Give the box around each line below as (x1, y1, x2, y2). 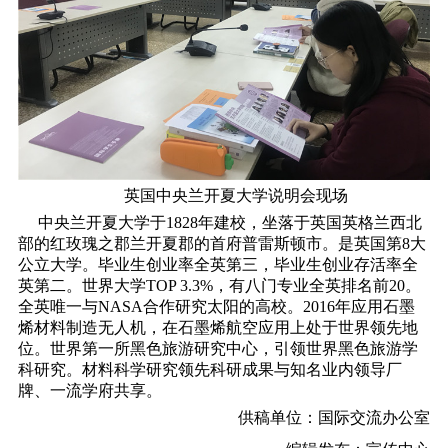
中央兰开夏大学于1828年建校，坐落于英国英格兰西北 (17, 214, 422, 232)
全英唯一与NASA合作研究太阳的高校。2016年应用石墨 (17, 298, 415, 316)
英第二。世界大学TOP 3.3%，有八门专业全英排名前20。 (17, 277, 421, 295)
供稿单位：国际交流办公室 (238, 409, 431, 427)
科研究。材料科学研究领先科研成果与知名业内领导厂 (17, 361, 402, 379)
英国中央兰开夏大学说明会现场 (100, 187, 348, 205)
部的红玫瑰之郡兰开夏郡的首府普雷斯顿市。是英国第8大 (17, 235, 426, 253)
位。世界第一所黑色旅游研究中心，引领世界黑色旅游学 (17, 340, 418, 358)
